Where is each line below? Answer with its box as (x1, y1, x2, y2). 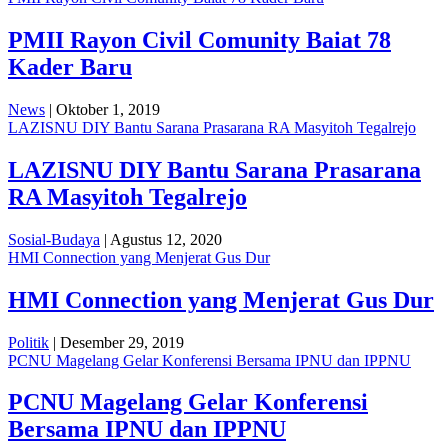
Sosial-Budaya (8, 230, 100, 248)
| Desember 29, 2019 (49, 333, 184, 351)
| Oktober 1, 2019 (45, 100, 160, 118)
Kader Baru (8, 53, 132, 80)
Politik (8, 333, 49, 351)
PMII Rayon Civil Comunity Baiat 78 (8, 26, 391, 53)
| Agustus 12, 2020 (100, 230, 222, 248)
